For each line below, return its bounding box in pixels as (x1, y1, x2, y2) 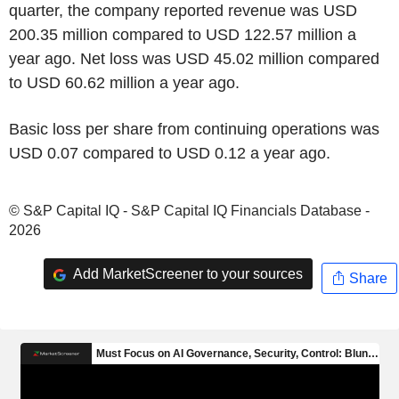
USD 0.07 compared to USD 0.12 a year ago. (9, 144, 330, 162)
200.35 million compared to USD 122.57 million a (9, 26, 356, 44)
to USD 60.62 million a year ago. (9, 74, 240, 92)
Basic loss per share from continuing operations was (9, 120, 379, 138)
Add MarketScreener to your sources (69, 265, 303, 281)
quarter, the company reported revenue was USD (9, 2, 357, 20)
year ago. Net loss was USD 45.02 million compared (9, 50, 379, 68)
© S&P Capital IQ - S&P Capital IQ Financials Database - (9, 203, 370, 218)
